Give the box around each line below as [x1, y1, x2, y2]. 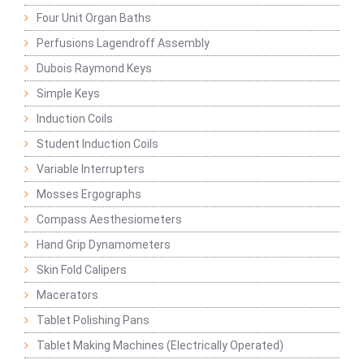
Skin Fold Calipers [37, 263, 127, 277]
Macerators [37, 288, 98, 302]
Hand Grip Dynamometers [37, 238, 171, 252]
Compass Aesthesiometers [37, 213, 182, 227]
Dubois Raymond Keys [37, 62, 152, 76]
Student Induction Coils [37, 137, 158, 151]
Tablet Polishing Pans [37, 314, 149, 327]
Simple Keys [37, 87, 100, 101]
